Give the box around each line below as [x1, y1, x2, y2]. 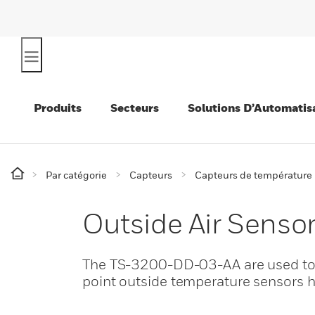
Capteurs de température [195, 169, 312, 181]
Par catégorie [46, 169, 107, 181]
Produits [34, 101, 82, 115]
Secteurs [110, 101, 159, 115]
